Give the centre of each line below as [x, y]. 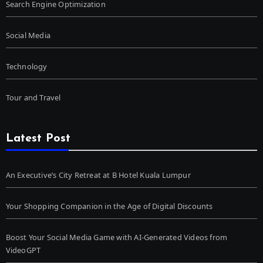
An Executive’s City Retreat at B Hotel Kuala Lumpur [98, 175]
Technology [26, 67]
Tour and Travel [33, 98]
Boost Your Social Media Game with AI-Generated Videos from [117, 237]
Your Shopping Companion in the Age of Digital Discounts [109, 206]
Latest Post [38, 139]
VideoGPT [23, 250]
